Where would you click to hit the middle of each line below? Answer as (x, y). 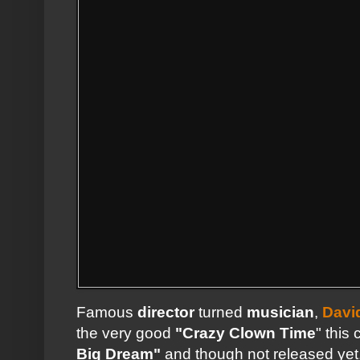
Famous (107, 312)
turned (221, 312)
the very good (126, 333)
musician (280, 312)
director (166, 312)
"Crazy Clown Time (245, 333)
